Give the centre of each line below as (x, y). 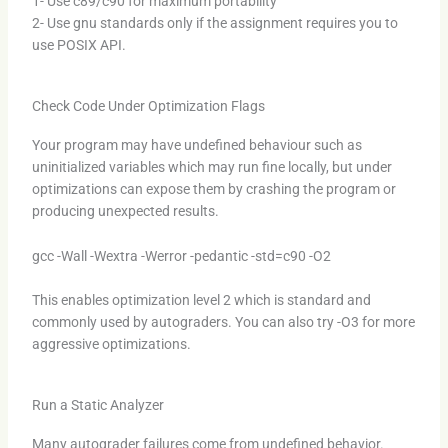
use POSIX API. (78, 44)
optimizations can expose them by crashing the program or (213, 189)
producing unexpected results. (125, 211)
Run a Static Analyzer (97, 405)
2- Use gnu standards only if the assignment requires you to (214, 22)
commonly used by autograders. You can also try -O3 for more (223, 321)
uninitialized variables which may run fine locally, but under (211, 167)
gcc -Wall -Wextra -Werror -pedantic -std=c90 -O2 (181, 255)
